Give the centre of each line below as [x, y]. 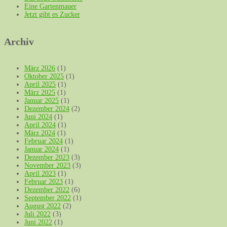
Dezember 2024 [47, 109]
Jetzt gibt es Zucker [52, 15]
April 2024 [40, 125]
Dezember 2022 [47, 190]
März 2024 [40, 133]
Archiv [19, 41]
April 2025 [40, 85]
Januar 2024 [42, 149]
